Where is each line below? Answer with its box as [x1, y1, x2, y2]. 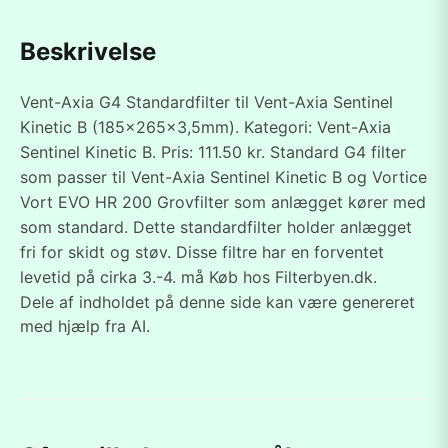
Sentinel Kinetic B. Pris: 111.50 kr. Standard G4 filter [20, 142, 406, 162]
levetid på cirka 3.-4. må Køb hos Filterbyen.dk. [20, 267, 377, 287]
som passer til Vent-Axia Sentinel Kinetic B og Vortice [20, 167, 427, 187]
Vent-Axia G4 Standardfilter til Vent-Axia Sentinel [20, 92, 393, 112]
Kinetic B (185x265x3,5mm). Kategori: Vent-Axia [20, 117, 391, 137]
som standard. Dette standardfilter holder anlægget [20, 217, 412, 237]
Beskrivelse [20, 37, 156, 66]
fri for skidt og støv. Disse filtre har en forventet [20, 242, 384, 262]
